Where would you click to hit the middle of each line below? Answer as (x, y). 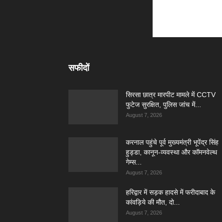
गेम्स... (134, 162)
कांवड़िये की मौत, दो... (153, 202)
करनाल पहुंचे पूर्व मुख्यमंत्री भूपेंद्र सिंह (172, 142)
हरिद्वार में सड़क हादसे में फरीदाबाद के (170, 192)
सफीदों (79, 68)
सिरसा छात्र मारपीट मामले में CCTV (171, 95)
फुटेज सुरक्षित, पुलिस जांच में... (164, 105)
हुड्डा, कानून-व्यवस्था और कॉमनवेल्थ (171, 152)
